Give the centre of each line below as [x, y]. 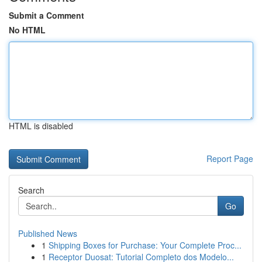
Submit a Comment [46, 15]
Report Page [230, 158]
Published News [48, 233]
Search [31, 190]
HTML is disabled [41, 126]
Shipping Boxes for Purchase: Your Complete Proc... [145, 245]
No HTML [27, 30]
